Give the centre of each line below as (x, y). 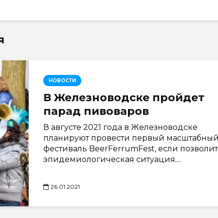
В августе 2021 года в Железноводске (120, 127)
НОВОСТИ (62, 81)
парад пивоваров (96, 111)
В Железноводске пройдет (124, 98)
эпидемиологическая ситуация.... (112, 159)
